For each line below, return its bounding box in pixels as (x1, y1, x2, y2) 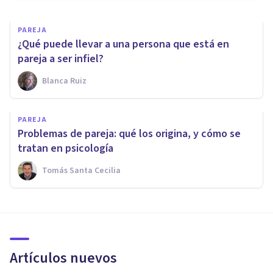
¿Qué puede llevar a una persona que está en (18, 37, 229, 52)
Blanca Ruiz (42, 75, 87, 88)
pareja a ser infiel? (18, 51, 104, 67)
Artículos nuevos (10, 247, 117, 269)
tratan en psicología (18, 141, 113, 157)
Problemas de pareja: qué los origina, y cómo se (18, 126, 241, 142)
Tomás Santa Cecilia (42, 165, 121, 177)
